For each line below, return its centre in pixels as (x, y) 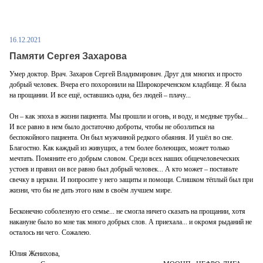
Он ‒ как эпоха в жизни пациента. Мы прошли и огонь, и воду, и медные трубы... (129, 116)
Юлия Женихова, (35, 253)
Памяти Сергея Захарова (68, 56)
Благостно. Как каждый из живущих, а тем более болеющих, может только (119, 148)
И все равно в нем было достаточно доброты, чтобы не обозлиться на (112, 127)
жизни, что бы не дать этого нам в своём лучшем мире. (91, 190)
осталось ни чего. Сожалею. (50, 232)
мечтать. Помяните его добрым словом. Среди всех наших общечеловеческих (124, 158)
